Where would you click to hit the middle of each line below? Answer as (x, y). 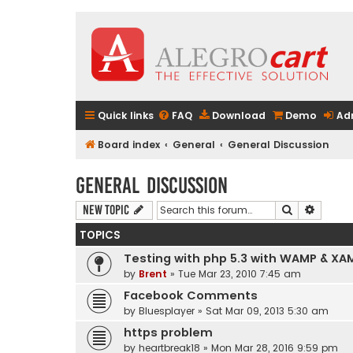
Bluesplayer (167, 310)
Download (239, 115)
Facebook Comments (191, 295)
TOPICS (100, 235)
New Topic (106, 210)
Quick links (126, 115)
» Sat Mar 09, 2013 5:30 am (262, 310)
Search (310, 209)
